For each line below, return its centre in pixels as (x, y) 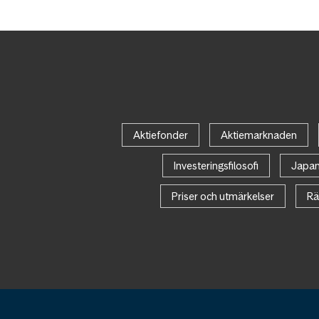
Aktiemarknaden (258, 135)
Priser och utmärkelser (223, 197)
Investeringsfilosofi (216, 166)
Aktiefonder (160, 135)
